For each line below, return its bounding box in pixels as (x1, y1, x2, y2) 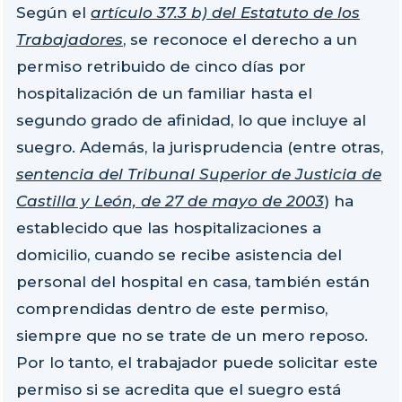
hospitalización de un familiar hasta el (16, 83, 312, 102)
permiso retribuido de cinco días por (16, 57, 306, 75)
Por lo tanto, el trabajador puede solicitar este (16, 353, 378, 371)
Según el (16, 3, 91, 22)
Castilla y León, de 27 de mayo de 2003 (16, 191, 324, 210)
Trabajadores (16, 30, 123, 48)
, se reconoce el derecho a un (123, 30, 357, 48)
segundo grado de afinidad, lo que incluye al (16, 110, 366, 129)
